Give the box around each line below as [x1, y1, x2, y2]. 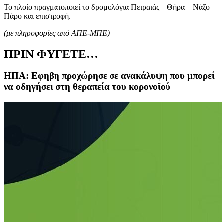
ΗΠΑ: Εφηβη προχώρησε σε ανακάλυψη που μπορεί [4, 70, 215, 81]
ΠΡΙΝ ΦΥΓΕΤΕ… [4, 47, 98, 60]
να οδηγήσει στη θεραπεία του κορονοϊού [4, 81, 170, 92]
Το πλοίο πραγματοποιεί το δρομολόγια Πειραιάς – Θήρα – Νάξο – [4, 2, 216, 11]
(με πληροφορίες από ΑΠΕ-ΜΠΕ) [4, 28, 110, 37]
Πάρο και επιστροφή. [4, 11, 71, 20]
